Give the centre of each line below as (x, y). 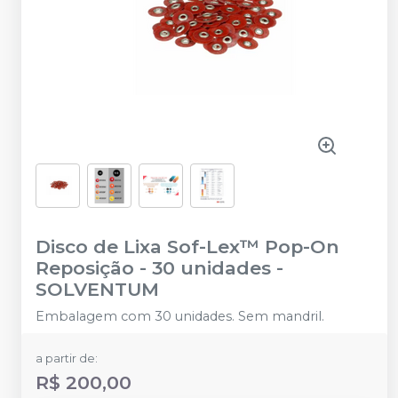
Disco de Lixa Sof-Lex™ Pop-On (187, 246)
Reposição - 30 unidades (153, 267)
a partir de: (67, 358)
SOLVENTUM (97, 289)
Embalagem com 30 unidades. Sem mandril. (180, 316)
